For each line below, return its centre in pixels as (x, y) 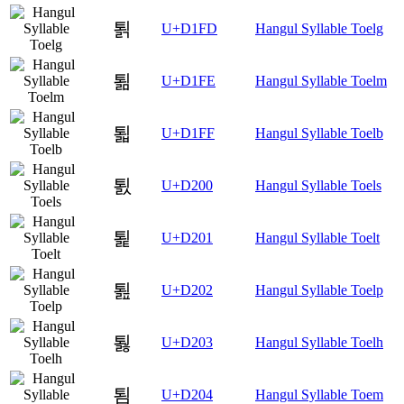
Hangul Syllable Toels (318, 186)
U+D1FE (188, 81)
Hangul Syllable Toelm (321, 81)
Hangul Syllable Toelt (317, 238)
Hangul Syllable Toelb (319, 133)
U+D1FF (188, 133)
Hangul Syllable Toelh (319, 343)
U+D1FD (189, 29)
